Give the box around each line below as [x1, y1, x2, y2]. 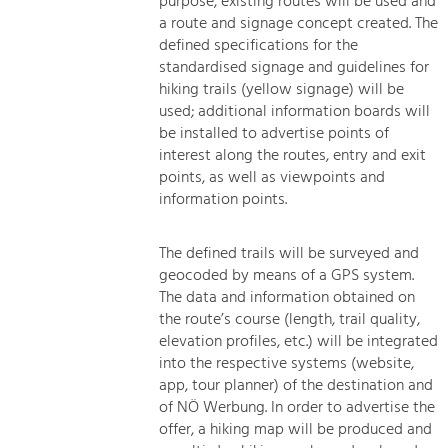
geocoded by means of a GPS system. [159, 262, 415, 289]
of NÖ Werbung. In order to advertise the [159, 394, 436, 421]
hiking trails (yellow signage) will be [159, 76, 405, 103]
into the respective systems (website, [159, 350, 415, 377]
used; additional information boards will [159, 98, 431, 125]
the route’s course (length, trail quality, [159, 306, 421, 333]
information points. [159, 186, 288, 213]
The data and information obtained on [159, 284, 416, 311]
